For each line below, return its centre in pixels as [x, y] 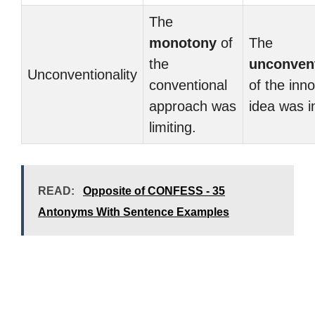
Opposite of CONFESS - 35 [154, 191]
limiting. [173, 127]
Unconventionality [82, 75]
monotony [183, 43]
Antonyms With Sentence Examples [134, 212]
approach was [193, 106]
